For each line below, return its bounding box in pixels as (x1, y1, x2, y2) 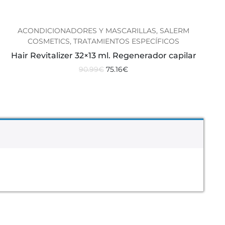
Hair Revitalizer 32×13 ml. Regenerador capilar (11, 50, 196, 60)
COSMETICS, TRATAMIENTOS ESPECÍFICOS (28, 36, 179, 46)
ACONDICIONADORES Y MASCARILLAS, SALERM (18, 26, 189, 35)
